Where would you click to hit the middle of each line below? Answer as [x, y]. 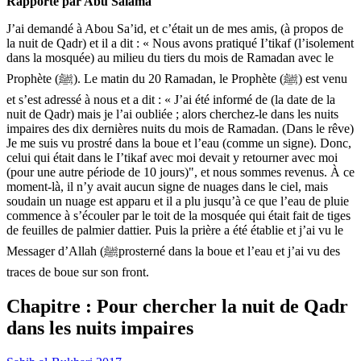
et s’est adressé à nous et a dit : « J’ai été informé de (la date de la [171, 100]
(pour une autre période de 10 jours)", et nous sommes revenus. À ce [180, 172]
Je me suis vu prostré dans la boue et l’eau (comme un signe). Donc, [179, 143]
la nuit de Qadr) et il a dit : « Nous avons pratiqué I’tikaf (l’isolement [180, 44]
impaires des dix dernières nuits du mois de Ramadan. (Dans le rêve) [180, 129]
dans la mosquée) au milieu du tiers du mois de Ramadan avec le [170, 58]
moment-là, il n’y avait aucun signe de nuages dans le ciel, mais [167, 187]
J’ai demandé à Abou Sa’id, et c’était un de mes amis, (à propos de [175, 29]
